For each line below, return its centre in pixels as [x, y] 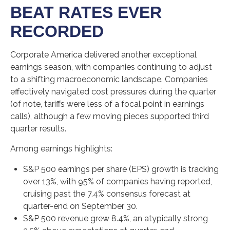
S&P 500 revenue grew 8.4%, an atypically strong [116, 218]
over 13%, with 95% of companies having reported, [118, 181]
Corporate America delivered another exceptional [103, 55]
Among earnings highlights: [61, 149]
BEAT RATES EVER [86, 12]
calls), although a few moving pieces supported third [110, 116]
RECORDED [57, 31]
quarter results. [38, 129]
